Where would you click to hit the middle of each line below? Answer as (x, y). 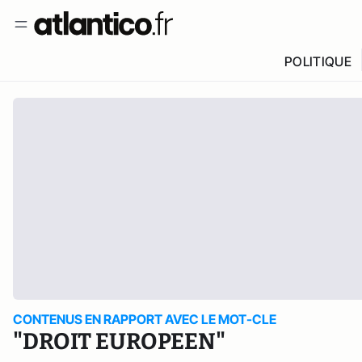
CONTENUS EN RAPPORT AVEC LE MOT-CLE (145, 319)
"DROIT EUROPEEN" (119, 341)
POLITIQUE (318, 61)
